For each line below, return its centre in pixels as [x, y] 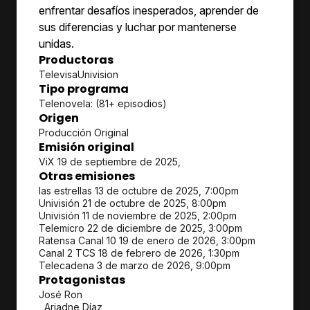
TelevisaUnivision [79, 74]
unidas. [56, 44]
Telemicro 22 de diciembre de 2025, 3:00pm [140, 228]
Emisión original [86, 147]
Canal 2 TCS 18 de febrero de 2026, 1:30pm [139, 253]
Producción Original [84, 133]
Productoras [76, 60]
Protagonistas [82, 280]
